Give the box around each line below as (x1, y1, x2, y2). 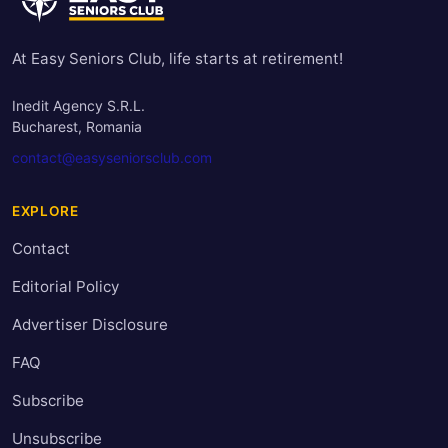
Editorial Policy (12, 277, 119, 297)
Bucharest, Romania (12, 118, 142, 136)
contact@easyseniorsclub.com (12, 149, 212, 167)
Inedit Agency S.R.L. (12, 97, 145, 115)
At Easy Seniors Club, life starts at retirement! (12, 49, 343, 69)
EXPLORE (12, 203, 79, 220)
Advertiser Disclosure (12, 315, 168, 335)
